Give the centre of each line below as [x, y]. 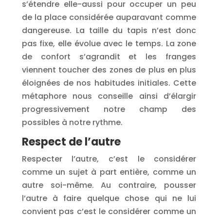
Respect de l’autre [71, 142]
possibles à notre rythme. [72, 122]
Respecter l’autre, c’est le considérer [109, 159]
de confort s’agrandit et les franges [109, 57]
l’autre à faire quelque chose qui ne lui [109, 198]
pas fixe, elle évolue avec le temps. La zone [109, 44]
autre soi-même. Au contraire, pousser [109, 185]
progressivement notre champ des [109, 109]
